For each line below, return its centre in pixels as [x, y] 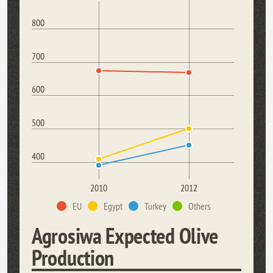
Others [199, 206]
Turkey [155, 206]
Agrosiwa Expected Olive [125, 236]
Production [73, 257]
